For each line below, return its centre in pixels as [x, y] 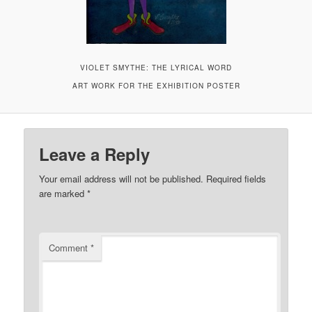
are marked [63, 194]
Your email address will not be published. [122, 179]
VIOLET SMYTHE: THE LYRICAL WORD [156, 68]
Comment [70, 248]
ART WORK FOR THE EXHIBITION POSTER [156, 86]
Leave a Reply [95, 154]
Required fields [236, 179]
